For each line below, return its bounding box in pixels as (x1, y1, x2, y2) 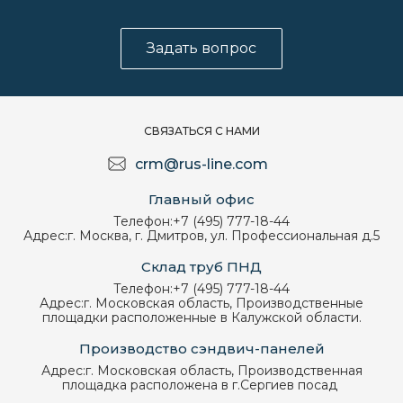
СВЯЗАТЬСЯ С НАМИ (143, 124, 260, 139)
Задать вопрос (147, 40, 256, 58)
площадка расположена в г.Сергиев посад (62, 377, 341, 394)
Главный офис (148, 191, 255, 209)
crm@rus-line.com (135, 156, 268, 174)
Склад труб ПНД (141, 258, 262, 276)
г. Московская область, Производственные (84, 295, 363, 312)
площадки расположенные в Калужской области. (41, 309, 362, 327)
